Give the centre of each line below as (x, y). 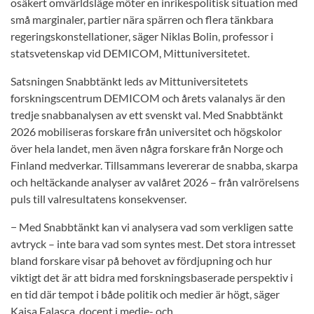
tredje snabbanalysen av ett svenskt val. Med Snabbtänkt (147, 115)
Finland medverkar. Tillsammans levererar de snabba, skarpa (154, 165)
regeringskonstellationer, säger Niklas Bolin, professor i (142, 36)
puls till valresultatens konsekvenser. (98, 199)
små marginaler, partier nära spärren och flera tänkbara (142, 20)
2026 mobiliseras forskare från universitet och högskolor (146, 132)
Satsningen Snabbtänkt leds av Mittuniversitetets (129, 81)
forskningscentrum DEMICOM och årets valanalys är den (148, 98)
